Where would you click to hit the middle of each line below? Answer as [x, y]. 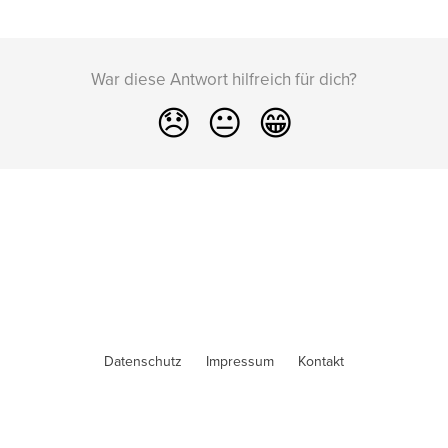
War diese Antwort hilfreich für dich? [224, 78]
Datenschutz [143, 360]
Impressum [240, 360]
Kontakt [321, 360]
